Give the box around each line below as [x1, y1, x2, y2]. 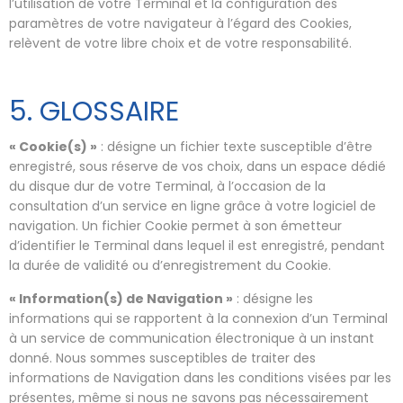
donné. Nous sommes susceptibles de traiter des [9, 348, 316, 367]
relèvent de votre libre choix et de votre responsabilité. [9, 34, 352, 52]
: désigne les [233, 289, 313, 308]
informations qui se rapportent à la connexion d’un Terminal [9, 309, 388, 327]
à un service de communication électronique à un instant [9, 328, 374, 347]
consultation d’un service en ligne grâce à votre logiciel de [9, 196, 376, 215]
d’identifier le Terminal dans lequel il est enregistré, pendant [9, 236, 385, 255]
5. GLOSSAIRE [9, 93, 179, 130]
